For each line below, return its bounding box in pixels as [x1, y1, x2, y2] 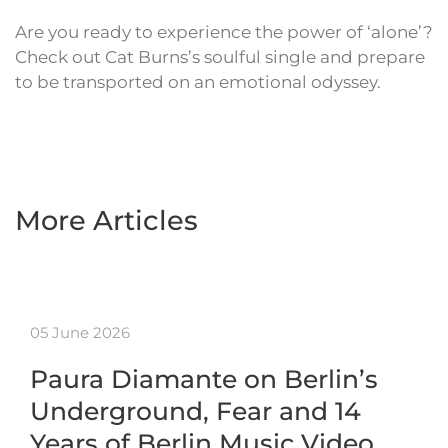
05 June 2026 [30, 323, 130, 343]
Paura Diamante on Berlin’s [30, 364, 378, 395]
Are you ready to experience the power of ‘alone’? [15, 22, 433, 43]
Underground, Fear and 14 [30, 396, 361, 427]
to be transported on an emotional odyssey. [15, 72, 381, 93]
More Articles [15, 204, 198, 238]
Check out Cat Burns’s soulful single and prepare [15, 47, 425, 68]
